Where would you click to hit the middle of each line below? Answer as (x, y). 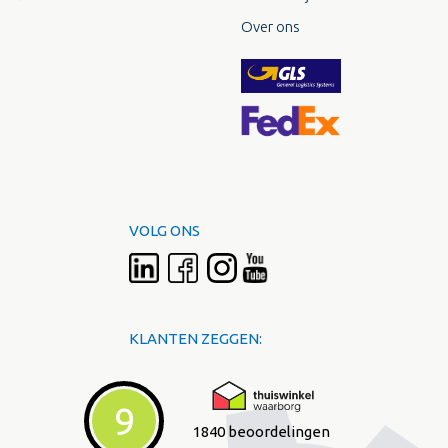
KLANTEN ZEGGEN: (195, 338)
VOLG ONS (164, 230)
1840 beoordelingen (261, 431)
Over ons (270, 26)
